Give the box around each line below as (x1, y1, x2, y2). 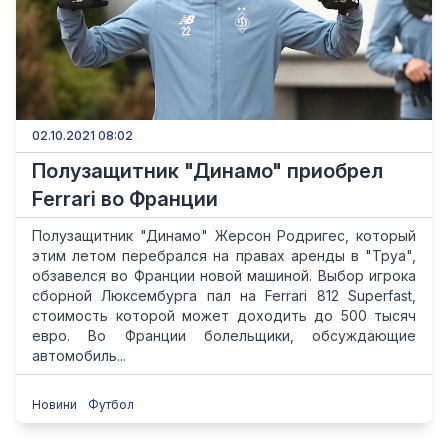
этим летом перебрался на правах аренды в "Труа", (32, 247, 416, 264)
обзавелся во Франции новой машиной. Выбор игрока (32, 267, 416, 284)
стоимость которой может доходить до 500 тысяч (32, 307, 416, 324)
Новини (32, 397, 80, 412)
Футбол (88, 397, 134, 412)
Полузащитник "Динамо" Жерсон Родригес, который (32, 227, 416, 244)
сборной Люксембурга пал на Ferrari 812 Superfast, (32, 287, 416, 304)
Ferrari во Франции (32, 187, 218, 211)
